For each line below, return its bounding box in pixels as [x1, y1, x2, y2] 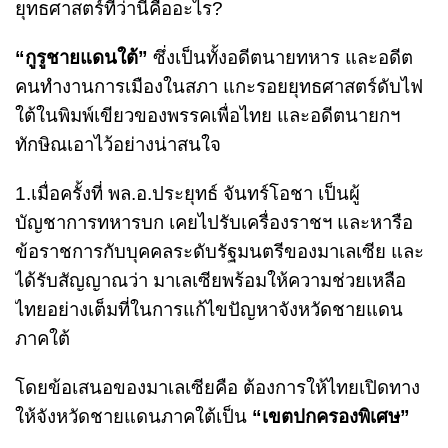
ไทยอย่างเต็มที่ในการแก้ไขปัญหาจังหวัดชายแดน [15, 298, 403, 320]
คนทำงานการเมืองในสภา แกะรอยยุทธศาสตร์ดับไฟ [15, 75, 423, 97]
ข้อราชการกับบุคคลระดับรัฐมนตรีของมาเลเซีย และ [15, 240, 424, 262]
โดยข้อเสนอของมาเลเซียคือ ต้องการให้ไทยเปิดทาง [15, 376, 420, 398]
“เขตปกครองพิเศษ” [252, 405, 410, 427]
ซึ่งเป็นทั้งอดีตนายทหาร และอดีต [148, 46, 413, 68]
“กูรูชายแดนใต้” [15, 46, 148, 68]
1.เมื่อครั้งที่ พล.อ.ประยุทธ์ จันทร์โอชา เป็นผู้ [15, 182, 360, 204]
